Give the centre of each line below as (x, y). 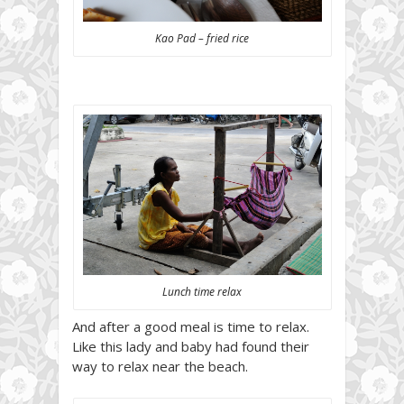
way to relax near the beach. (160, 366)
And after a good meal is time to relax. (191, 326)
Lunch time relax (202, 291)
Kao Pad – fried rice (202, 39)
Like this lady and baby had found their (191, 346)
